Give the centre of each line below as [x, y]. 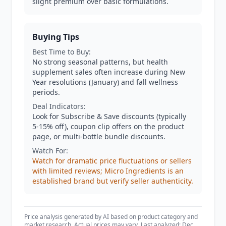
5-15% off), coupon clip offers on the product [108, 126]
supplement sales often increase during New [109, 72]
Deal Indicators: [59, 106]
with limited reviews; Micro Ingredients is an [108, 171]
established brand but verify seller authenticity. [113, 181]
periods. [46, 92]
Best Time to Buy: [62, 52]
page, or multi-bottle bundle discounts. [99, 136]
